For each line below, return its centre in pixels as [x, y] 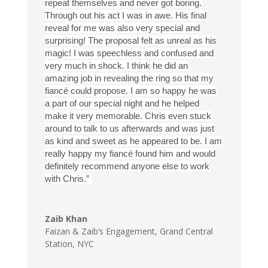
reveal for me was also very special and [122, 28]
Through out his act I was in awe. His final [125, 16]
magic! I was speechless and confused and [129, 53]
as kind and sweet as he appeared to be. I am [133, 141]
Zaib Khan [66, 219]
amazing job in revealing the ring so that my [129, 78]
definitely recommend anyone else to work [127, 166]
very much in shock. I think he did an [116, 66]
